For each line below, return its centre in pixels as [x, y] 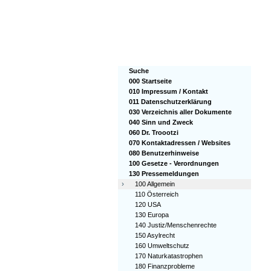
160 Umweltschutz [162, 246]
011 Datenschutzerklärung [170, 102]
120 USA [148, 204]
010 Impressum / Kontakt [168, 91]
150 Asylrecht [155, 235]
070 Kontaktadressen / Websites [180, 143]
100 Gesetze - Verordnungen [174, 163]
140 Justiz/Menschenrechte [176, 225]
